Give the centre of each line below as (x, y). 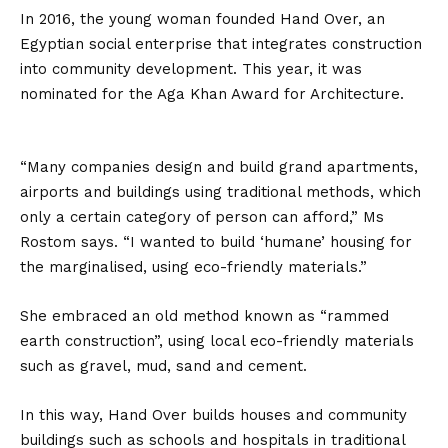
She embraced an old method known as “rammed (204, 316)
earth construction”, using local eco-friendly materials (217, 341)
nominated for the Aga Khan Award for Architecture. (212, 94)
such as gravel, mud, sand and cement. (163, 366)
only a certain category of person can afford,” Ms (202, 217)
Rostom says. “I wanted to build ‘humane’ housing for (216, 242)
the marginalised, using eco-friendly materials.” (193, 267)
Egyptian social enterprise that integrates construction (221, 44)
